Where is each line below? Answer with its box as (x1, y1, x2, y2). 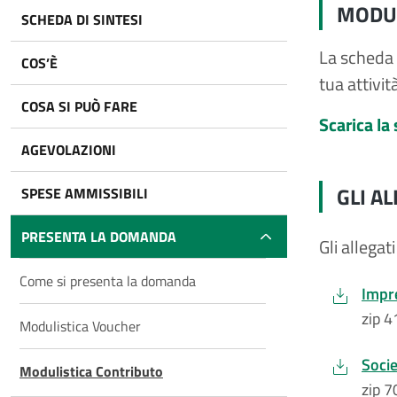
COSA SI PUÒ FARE (21, 96, 137, 117)
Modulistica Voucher (19, 315, 141, 337)
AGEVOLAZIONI (21, 139, 116, 160)
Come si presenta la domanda (19, 270, 196, 292)
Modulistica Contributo (19, 361, 163, 382)
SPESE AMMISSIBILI (21, 183, 148, 204)
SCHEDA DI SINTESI (21, 9, 143, 30)
